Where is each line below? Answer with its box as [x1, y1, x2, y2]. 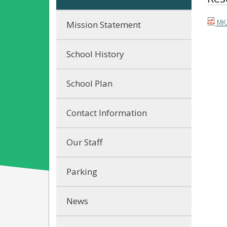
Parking [66, 165, 97, 177]
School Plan [66, 77, 112, 89]
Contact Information [66, 106, 147, 119]
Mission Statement [66, 18, 141, 30]
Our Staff [66, 136, 102, 148]
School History [66, 48, 124, 60]
